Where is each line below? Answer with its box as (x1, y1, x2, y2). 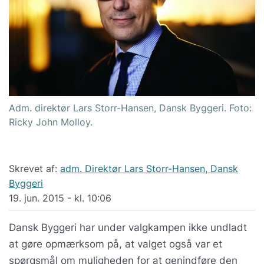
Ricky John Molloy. (9, 115, 93, 128)
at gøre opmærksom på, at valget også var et (9, 238, 222, 250)
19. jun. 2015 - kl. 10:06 (9, 192, 111, 204)
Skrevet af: (9, 162, 60, 174)
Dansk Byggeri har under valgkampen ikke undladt (9, 222, 247, 234)
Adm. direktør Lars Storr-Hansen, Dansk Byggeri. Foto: (9, 101, 252, 114)
